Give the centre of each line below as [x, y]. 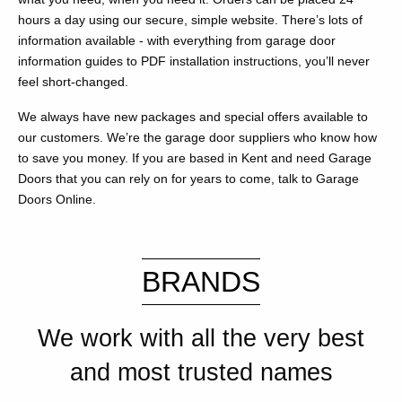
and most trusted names [201, 372]
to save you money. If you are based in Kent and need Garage [195, 158]
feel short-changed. [73, 82]
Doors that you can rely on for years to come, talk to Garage [188, 179]
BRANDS [201, 282]
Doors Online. [57, 200]
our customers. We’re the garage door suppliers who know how [197, 138]
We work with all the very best [201, 338]
